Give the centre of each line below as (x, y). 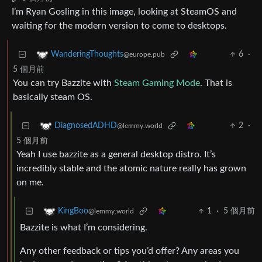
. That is (216, 83)
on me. (30, 183)
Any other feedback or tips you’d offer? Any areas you (130, 251)
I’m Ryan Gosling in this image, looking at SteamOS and (124, 12)
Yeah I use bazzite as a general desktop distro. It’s (116, 155)
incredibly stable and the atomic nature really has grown (131, 169)
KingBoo (73, 211)
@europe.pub (144, 55)
